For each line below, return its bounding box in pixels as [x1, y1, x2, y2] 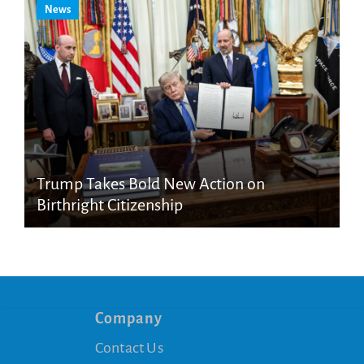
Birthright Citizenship [36, 195, 183, 214]
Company [94, 310, 162, 327]
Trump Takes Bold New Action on [36, 174, 265, 193]
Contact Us [94, 339, 163, 356]
